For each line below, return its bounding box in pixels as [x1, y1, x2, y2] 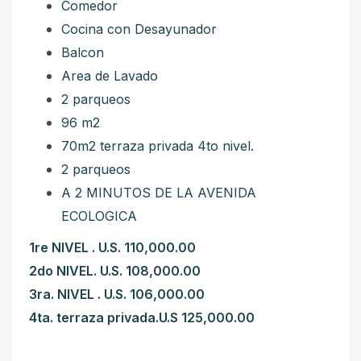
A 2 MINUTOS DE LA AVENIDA [61, 185, 256, 201]
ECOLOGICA [61, 208, 137, 224]
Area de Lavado [61, 68, 158, 84]
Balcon [61, 44, 104, 60]
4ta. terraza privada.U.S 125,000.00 [29, 309, 255, 326]
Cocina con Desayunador [61, 21, 217, 37]
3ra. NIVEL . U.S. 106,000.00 [29, 286, 205, 302]
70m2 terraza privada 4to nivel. [61, 138, 254, 154]
